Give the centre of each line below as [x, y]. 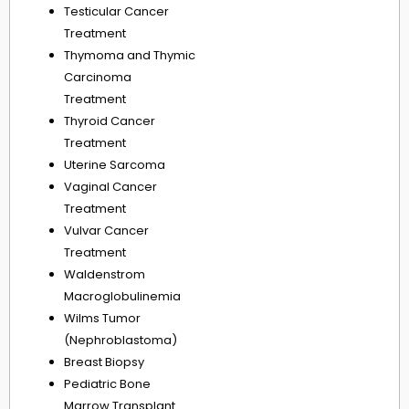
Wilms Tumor [102, 319]
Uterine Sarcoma [115, 165]
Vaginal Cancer [110, 187]
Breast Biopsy [104, 362]
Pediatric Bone [107, 384]
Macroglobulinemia [122, 297]
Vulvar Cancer [106, 231]
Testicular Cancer [116, 12]
